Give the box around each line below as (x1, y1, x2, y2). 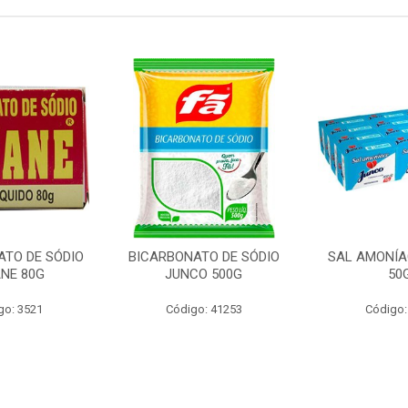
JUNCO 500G (165, 266, 243, 282)
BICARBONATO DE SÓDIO (127, 249, 280, 265)
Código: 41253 (165, 302, 242, 316)
